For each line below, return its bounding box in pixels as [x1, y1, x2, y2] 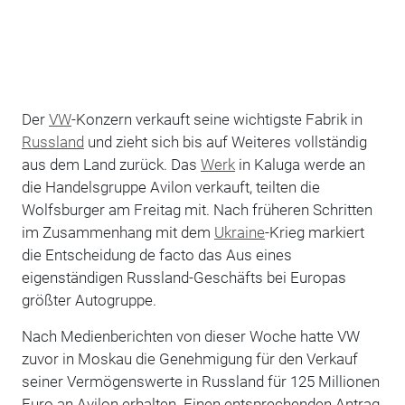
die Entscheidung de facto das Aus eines [21, 245, 292, 264]
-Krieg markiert [264, 222, 364, 241]
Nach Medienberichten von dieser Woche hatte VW [21, 326, 360, 345]
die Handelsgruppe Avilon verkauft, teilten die [21, 177, 320, 196]
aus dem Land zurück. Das [21, 155, 201, 174]
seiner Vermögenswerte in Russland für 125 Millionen [21, 372, 380, 391]
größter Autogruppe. [21, 290, 156, 309]
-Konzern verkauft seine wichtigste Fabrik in [71, 109, 363, 128]
